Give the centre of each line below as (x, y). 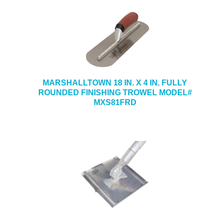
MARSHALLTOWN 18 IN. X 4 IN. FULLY (115, 83)
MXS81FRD (115, 102)
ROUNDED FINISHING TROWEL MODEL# (115, 93)
